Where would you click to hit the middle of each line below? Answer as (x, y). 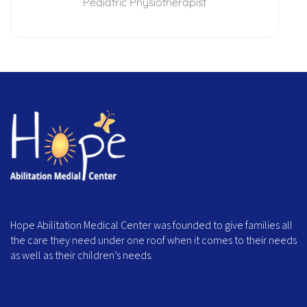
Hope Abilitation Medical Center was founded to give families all (151, 226)
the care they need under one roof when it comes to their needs (153, 241)
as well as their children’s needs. (82, 256)
